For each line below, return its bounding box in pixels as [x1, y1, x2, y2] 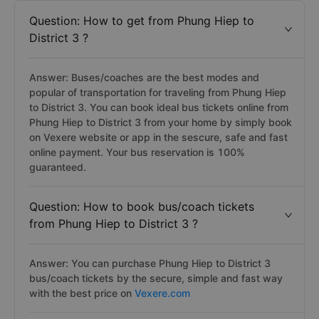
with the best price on [29, 287, 135, 299]
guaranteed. [29, 161, 86, 173]
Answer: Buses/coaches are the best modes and [29, 71, 259, 83]
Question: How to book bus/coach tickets [29, 199, 254, 214]
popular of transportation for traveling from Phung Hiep [29, 86, 286, 98]
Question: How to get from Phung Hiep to [29, 14, 254, 28]
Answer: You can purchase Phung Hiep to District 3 [29, 257, 271, 269]
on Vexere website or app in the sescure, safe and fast [29, 131, 288, 143]
